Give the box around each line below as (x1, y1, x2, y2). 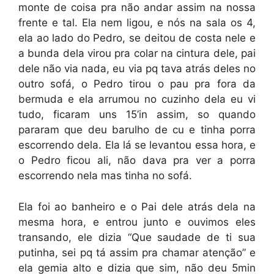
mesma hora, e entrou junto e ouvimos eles (18, 215, 256, 228)
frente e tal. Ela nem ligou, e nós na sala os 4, (18, 17, 256, 29)
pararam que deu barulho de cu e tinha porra (18, 124, 256, 136)
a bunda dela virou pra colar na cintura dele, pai (18, 47, 256, 59)
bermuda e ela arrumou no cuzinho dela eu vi (18, 93, 256, 105)
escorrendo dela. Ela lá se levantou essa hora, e (18, 139, 256, 151)
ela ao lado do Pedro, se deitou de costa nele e (18, 32, 256, 44)
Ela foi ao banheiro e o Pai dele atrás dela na (18, 200, 256, 213)
